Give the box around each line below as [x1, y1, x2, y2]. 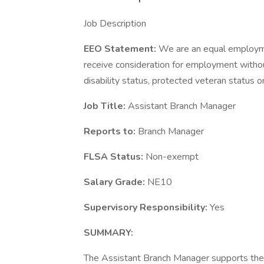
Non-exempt [146, 150, 199, 163]
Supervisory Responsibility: [84, 201, 210, 214]
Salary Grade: [84, 176, 147, 189]
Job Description [84, 17, 146, 30]
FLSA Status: [84, 150, 146, 163]
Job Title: [84, 100, 128, 113]
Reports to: [84, 125, 138, 138]
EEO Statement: [84, 42, 159, 55]
